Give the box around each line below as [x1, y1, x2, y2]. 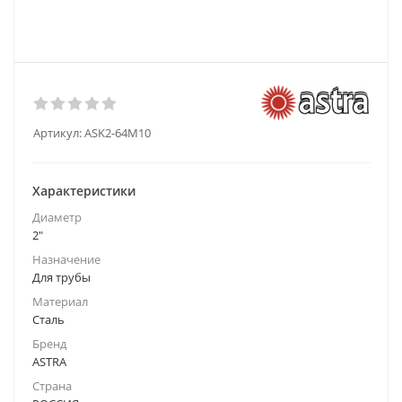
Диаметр [32, 209, 82, 225]
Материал [32, 293, 88, 310]
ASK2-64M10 [84, 125, 151, 141]
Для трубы [32, 269, 91, 285]
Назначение [32, 251, 100, 267]
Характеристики [32, 182, 135, 199]
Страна [32, 378, 72, 394]
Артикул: [33, 125, 82, 141]
